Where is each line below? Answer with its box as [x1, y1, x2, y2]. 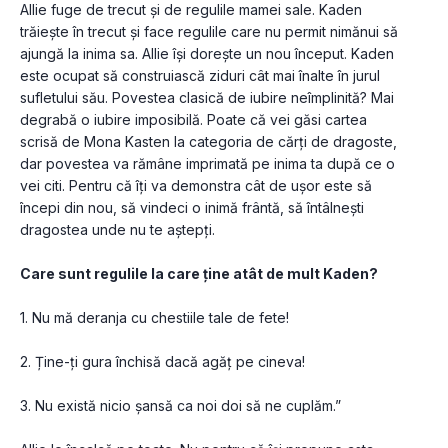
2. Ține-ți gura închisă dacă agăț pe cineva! [20, 353, 305, 371]
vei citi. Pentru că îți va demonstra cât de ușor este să [20, 177, 372, 195]
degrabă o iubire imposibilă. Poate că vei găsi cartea [20, 111, 367, 129]
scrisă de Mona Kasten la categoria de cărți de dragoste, [20, 133, 397, 151]
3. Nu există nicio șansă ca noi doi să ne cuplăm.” [20, 397, 345, 415]
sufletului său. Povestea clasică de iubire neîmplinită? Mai [20, 89, 394, 107]
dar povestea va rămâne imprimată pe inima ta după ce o [20, 155, 395, 173]
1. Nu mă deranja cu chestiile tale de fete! [20, 309, 289, 327]
